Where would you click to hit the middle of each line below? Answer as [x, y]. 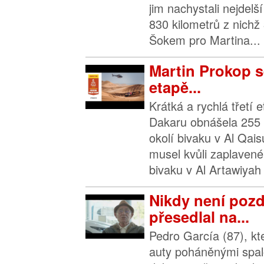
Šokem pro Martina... [205, 40]
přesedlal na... [199, 217]
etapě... [175, 87]
